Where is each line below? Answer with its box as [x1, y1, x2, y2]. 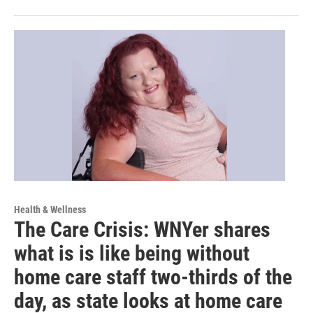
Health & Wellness [14, 204, 86, 216]
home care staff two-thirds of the [14, 265, 292, 290]
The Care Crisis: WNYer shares [14, 217, 270, 242]
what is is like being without [14, 241, 249, 266]
